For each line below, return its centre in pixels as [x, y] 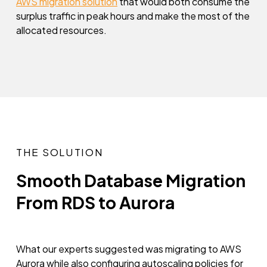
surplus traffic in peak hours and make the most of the [133, 16]
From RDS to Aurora [95, 202]
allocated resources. [61, 30]
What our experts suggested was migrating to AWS [129, 249]
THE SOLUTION [60, 152]
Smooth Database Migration [131, 180]
